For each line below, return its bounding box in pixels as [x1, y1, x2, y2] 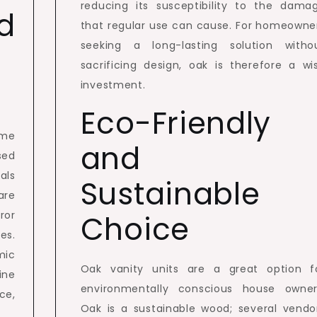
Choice [80, 209, 190, 250]
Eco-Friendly [80, 103, 272, 144]
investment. [80, 78, 146, 92]
